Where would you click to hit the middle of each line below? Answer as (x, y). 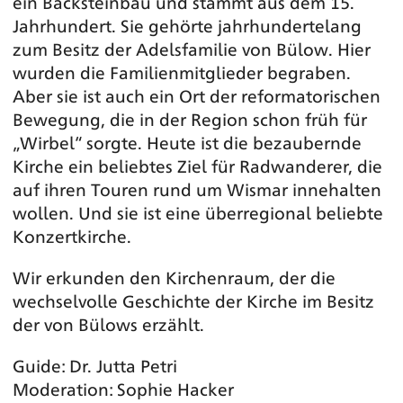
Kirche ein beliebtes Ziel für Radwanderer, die (197, 165)
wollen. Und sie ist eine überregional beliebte (198, 212)
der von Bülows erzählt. (108, 323)
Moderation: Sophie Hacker (123, 388)
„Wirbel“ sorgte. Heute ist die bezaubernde (187, 142)
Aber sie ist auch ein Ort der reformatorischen (197, 95)
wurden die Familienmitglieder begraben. (182, 72)
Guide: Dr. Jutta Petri (95, 365)
